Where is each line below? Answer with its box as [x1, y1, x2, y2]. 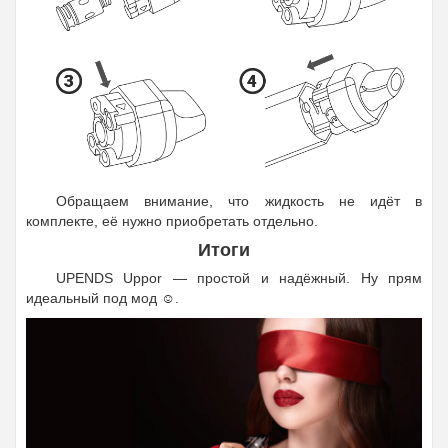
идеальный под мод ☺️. [26, 290, 179, 307]
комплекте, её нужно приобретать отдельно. [26, 213, 318, 230]
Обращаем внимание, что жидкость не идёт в [56, 193, 422, 210]
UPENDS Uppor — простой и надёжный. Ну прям [56, 270, 422, 287]
